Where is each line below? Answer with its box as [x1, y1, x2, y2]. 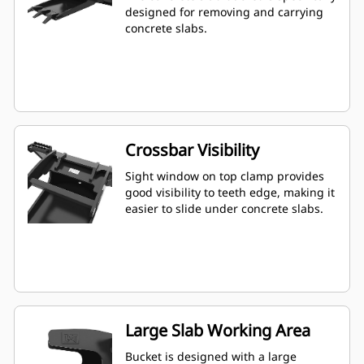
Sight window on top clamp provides [125, 168, 324, 184]
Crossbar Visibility [125, 139, 259, 162]
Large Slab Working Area [125, 319, 310, 342]
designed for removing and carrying [125, 4, 323, 20]
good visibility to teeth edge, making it [125, 184, 335, 201]
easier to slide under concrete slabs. [125, 201, 323, 217]
